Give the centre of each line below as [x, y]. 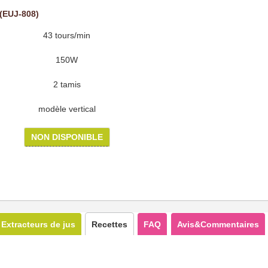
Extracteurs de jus [38, 224]
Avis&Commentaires [218, 224]
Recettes [109, 224]
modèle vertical [67, 109]
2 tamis [67, 84]
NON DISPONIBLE [67, 137]
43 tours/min [67, 35]
